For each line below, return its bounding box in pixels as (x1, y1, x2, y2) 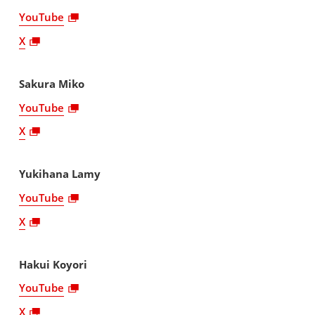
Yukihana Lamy (18, 167, 101, 182)
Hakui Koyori (18, 257, 87, 272)
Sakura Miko (18, 76, 84, 91)
